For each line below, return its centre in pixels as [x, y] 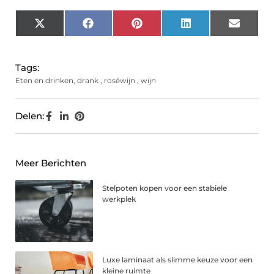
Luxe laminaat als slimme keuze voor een [178, 260]
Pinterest [163, 28]
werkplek [119, 199]
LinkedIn [211, 28]
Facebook [116, 28]
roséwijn [120, 81]
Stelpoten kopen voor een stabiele [165, 188]
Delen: [30, 116]
